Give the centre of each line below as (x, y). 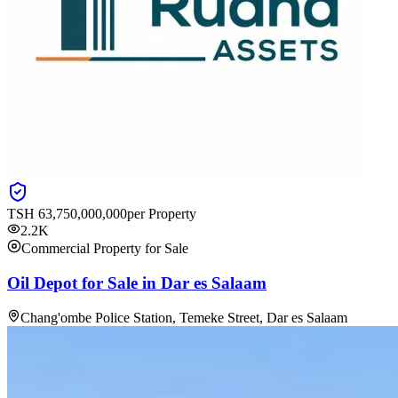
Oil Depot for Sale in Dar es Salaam (137, 283)
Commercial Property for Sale (105, 248)
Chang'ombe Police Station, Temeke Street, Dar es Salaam (184, 318)
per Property (162, 213)
